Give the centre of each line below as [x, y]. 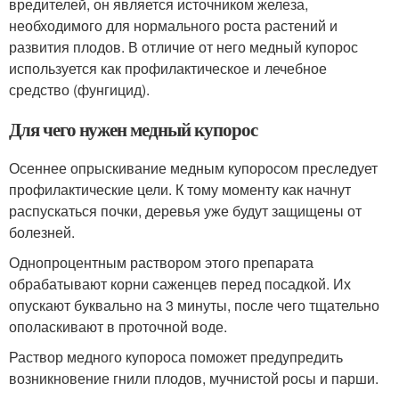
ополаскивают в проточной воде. [118, 327]
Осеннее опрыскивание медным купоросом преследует [193, 168]
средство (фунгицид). [79, 90]
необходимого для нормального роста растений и [173, 26]
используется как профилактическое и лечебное [168, 69]
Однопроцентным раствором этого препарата [161, 263]
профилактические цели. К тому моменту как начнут [180, 190]
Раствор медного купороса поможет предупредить [176, 357]
